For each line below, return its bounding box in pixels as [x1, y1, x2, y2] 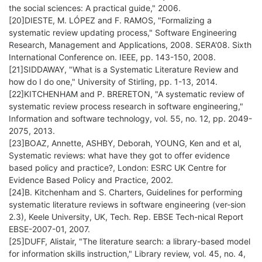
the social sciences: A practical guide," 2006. [9, 3, 181, 13]
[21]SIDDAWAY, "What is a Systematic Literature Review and [9, 64, 239, 75]
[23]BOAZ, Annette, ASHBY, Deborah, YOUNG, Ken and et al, [9, 138, 242, 149]
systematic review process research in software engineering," [9, 101, 243, 112]
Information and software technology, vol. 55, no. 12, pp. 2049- [9, 113, 252, 124]
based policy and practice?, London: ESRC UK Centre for [9, 163, 226, 173]
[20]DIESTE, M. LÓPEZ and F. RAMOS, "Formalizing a [9, 15, 212, 26]
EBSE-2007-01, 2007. [9, 224, 90, 235]
